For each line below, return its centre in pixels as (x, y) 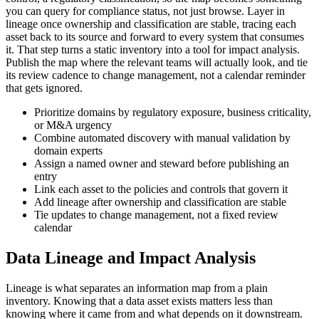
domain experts (68, 151)
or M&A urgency (73, 125)
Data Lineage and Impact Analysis (131, 258)
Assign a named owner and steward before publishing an (162, 164)
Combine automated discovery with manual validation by (162, 138)
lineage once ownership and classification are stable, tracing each (151, 24)
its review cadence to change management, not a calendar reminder (156, 75)
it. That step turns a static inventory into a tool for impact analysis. (153, 50)
